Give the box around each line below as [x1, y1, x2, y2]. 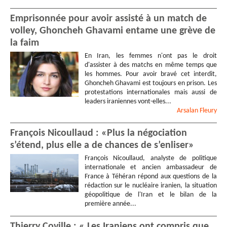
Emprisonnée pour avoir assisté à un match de [10, 13, 207, 24]
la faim [10, 37, 39, 48]
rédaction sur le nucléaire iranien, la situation [84, 181, 217, 190]
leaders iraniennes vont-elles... [84, 97, 171, 105]
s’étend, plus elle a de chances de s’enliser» [10, 140, 194, 150]
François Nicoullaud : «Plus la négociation [10, 128, 187, 138]
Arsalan [177, 106, 200, 115]
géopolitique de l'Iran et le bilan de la [84, 191, 217, 199]
